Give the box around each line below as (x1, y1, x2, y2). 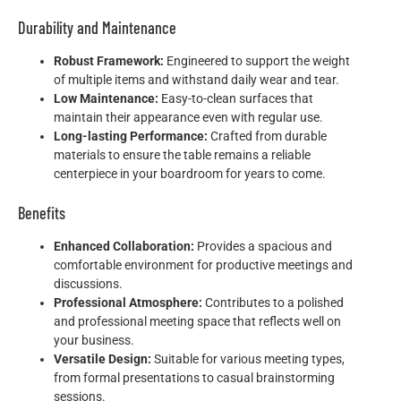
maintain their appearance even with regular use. (54, 110, 323, 125)
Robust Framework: (54, 54, 164, 69)
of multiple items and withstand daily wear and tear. (54, 73, 339, 88)
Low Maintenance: (54, 91, 158, 107)
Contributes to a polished (202, 295, 344, 311)
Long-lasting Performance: (54, 129, 208, 144)
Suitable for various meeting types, (151, 352, 345, 367)
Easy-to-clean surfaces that (158, 91, 313, 107)
